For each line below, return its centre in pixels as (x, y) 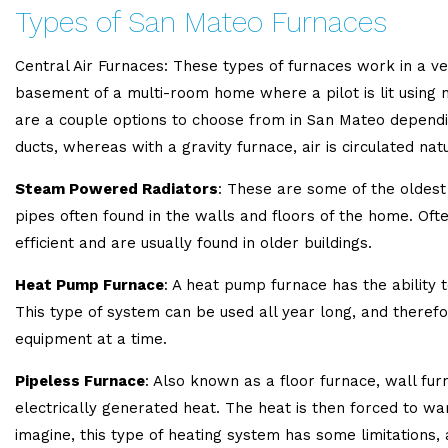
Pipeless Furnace (80, 381)
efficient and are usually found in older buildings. (193, 243)
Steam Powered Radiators (116, 189)
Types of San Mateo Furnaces (201, 22)
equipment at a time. (91, 339)
